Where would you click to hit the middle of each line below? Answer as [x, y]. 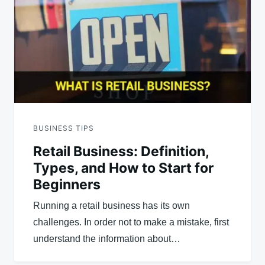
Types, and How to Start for [123, 168]
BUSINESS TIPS [64, 128]
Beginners [67, 184]
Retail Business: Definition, [121, 151]
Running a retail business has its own [112, 205]
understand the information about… [107, 238]
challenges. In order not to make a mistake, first [131, 222]
